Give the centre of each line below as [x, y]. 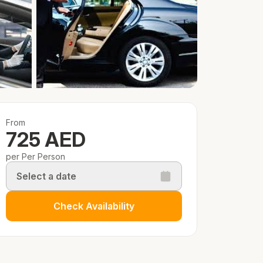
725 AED [46, 139]
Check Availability [94, 206]
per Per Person [36, 156]
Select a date [46, 176]
